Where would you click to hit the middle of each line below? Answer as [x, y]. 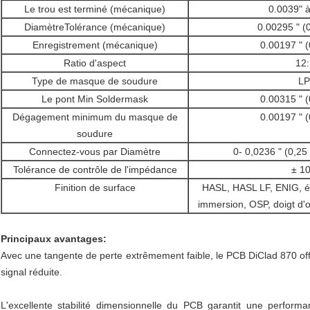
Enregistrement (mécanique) [95, 45]
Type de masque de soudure [95, 81]
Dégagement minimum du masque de [95, 117]
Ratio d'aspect [95, 63]
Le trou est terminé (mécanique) [95, 9]
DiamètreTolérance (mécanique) [95, 27]
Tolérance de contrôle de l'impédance [95, 170]
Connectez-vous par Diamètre [95, 152]
